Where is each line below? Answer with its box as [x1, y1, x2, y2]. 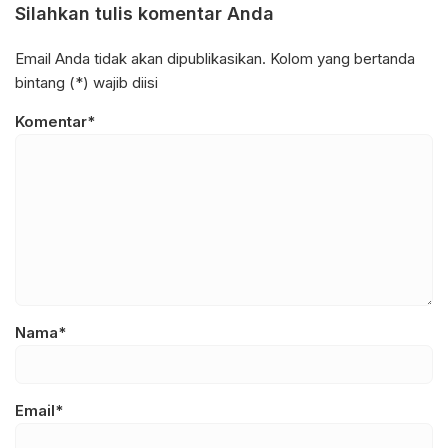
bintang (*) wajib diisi [15, 72, 158, 92]
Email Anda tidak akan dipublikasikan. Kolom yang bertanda [15, 48, 415, 68]
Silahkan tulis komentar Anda [15, 2, 274, 24]
